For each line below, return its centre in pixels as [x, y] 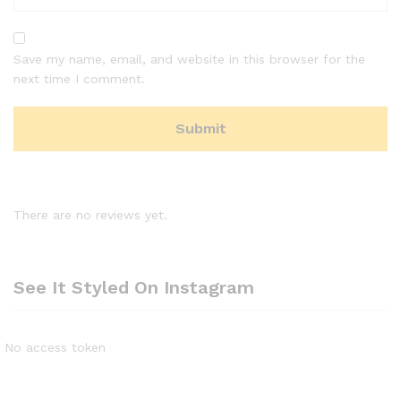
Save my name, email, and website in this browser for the [189, 59]
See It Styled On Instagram [134, 288]
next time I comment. [79, 79]
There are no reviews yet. [90, 215]
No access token [55, 348]
